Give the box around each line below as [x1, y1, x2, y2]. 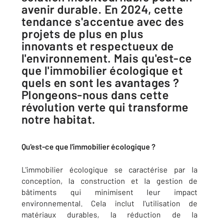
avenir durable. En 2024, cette [22, 2, 183, 16]
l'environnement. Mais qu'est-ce [22, 51, 192, 65]
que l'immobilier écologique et [22, 63, 183, 77]
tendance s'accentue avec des [22, 14, 184, 28]
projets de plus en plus [22, 26, 144, 41]
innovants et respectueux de [22, 39, 174, 53]
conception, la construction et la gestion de [22, 176, 197, 185]
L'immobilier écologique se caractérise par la [22, 165, 197, 174]
